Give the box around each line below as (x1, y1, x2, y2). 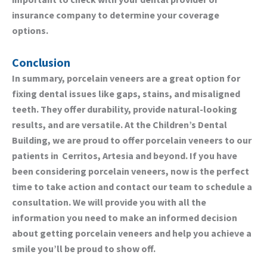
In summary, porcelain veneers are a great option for (12, 72, 240, 85)
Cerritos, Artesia (62, 150, 133, 162)
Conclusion (12, 55, 70, 70)
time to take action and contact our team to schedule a (12, 181, 252, 193)
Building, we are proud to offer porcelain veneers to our (12, 134, 252, 147)
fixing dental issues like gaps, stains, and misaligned (12, 88, 240, 100)
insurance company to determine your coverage (12, 9, 219, 21)
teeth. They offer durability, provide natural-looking (12, 103, 237, 116)
